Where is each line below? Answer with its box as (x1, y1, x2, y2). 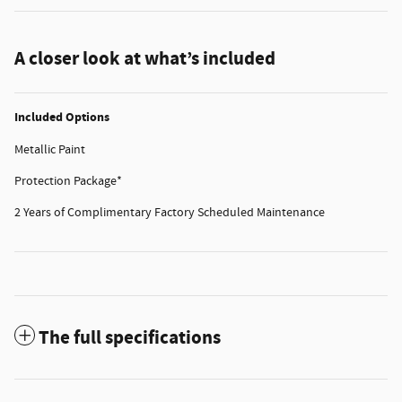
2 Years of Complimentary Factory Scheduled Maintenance (14, 204, 325, 221)
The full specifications (39, 325, 221, 351)
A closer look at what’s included (14, 46, 275, 72)
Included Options (14, 108, 109, 126)
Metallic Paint (14, 141, 85, 158)
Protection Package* (14, 172, 122, 189)
